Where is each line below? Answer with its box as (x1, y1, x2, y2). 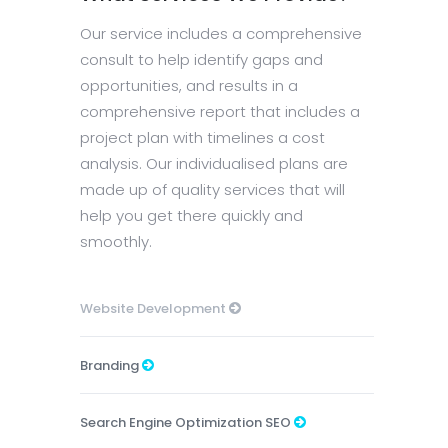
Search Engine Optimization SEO (80, 412, 294, 432)
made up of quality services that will (80, 178, 345, 200)
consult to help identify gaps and (80, 48, 323, 70)
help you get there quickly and (80, 204, 303, 226)
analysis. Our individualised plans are (80, 152, 348, 174)
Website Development (80, 298, 229, 318)
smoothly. (80, 230, 152, 252)
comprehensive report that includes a (80, 100, 360, 122)
